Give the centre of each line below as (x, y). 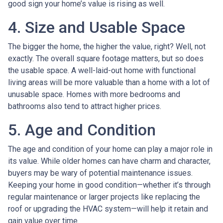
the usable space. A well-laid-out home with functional (102, 71)
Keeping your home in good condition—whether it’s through (109, 185)
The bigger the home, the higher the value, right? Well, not (107, 47)
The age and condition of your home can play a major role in (110, 149)
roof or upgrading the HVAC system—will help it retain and (108, 209)
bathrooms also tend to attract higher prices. (85, 107)
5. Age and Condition (82, 130)
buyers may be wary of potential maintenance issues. (100, 173)
